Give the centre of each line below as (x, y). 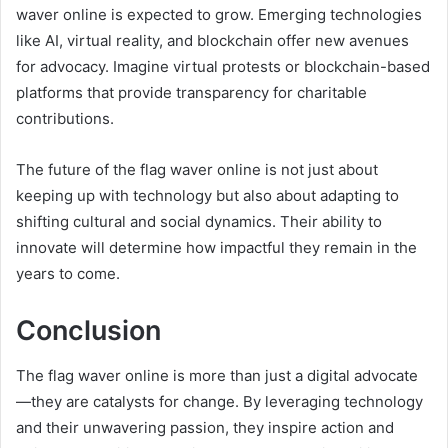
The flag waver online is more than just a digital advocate (217, 375)
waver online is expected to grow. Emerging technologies (219, 15)
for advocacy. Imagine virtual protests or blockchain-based (223, 67)
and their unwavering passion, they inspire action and (205, 427)
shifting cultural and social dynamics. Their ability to (199, 222)
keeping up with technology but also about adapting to (207, 196)
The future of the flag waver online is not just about (197, 170)
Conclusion (88, 331)
